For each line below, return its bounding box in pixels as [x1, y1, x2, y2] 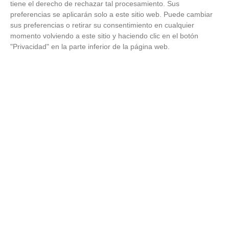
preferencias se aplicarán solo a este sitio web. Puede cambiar [10, 10, 213, 19]
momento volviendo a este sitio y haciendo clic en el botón [10, 32, 198, 40]
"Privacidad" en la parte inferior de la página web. [10, 42, 170, 51]
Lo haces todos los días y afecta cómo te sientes [5, 128, 199, 138]
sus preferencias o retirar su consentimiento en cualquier [10, 21, 194, 30]
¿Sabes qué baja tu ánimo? [5, 104, 104, 113]
